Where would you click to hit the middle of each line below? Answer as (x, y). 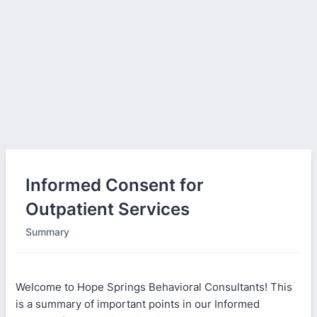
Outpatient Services (108, 209)
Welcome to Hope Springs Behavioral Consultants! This (154, 287)
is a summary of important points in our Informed (138, 304)
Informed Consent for (115, 185)
